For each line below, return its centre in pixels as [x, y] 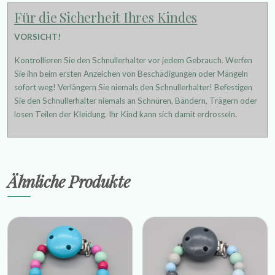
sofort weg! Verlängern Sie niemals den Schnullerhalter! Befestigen [133, 87]
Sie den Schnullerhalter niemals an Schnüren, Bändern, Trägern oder [136, 101]
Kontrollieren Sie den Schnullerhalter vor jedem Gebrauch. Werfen [133, 60]
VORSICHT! [37, 37]
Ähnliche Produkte [69, 181]
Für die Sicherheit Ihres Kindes [106, 17]
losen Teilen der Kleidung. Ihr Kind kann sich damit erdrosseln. [126, 114]
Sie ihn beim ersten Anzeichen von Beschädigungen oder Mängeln [131, 74]
